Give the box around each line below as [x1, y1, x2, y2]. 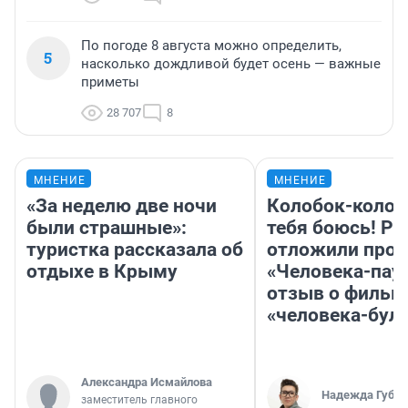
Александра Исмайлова [81, 375, 212, 390]
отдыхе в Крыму [26, 260, 178, 283]
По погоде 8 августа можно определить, [81, 37, 342, 55]
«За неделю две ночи [26, 195, 217, 218]
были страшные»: [26, 217, 187, 240]
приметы [81, 74, 139, 91]
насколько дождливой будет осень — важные [81, 56, 381, 73]
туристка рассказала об [26, 239, 243, 261]
